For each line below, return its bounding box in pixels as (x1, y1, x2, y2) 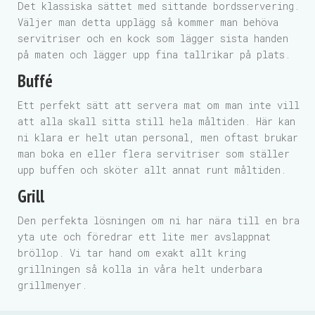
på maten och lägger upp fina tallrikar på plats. (18, 48, 290, 61)
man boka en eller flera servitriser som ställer (18, 147, 290, 160)
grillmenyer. (18, 278, 87, 292)
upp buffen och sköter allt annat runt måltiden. (18, 163, 286, 176)
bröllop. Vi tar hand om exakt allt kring (18, 246, 246, 259)
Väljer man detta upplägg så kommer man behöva (18, 15, 278, 29)
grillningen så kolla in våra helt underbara (18, 262, 262, 276)
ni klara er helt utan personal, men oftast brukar (18, 131, 298, 144)
